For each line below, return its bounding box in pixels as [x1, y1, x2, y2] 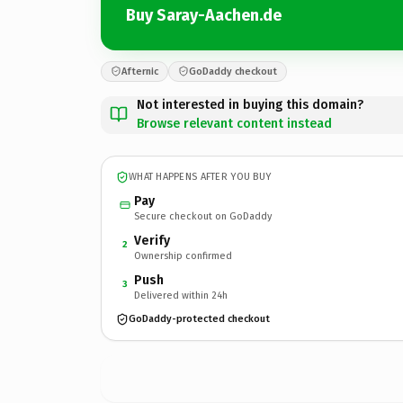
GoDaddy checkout [189, 65, 277, 77]
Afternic [121, 65, 158, 77]
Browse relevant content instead [137, 115, 332, 131]
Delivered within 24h [134, 289, 228, 301]
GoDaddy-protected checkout [129, 313, 270, 325]
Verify [134, 232, 170, 248]
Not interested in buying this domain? [137, 96, 363, 112]
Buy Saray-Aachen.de [126, 5, 282, 25]
